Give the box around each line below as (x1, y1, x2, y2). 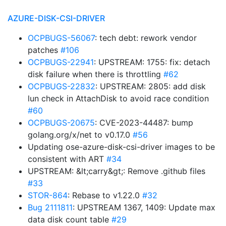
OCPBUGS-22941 (28, 57, 94, 67)
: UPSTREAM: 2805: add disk (95, 81, 206, 91)
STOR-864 (28, 190, 68, 200)
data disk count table (28, 214, 111, 224)
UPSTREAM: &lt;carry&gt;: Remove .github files (28, 166, 205, 176)
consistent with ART (28, 154, 106, 164)
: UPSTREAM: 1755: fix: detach (94, 57, 210, 67)
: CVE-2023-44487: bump (95, 118, 193, 128)
